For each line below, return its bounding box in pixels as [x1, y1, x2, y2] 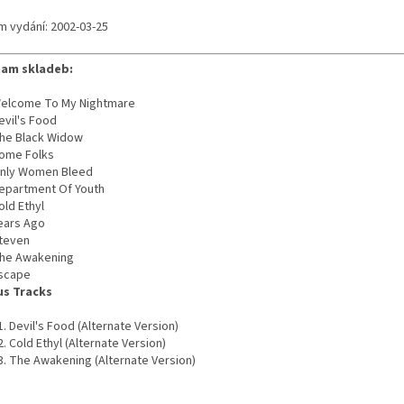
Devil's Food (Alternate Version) [9, 317, 179, 336]
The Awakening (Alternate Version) [9, 352, 196, 371]
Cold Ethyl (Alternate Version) [9, 335, 166, 353]
